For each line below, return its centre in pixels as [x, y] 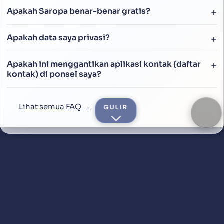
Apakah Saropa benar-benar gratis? [79, 12]
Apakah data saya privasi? [58, 38]
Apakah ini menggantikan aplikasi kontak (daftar [104, 65]
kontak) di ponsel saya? [54, 75]
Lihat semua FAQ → [55, 107]
